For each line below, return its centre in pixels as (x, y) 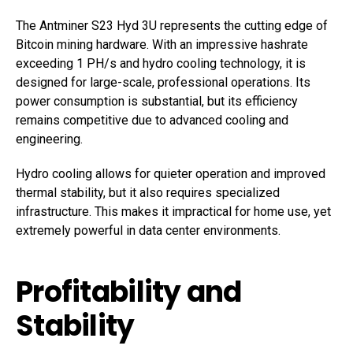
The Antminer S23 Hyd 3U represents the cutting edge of (172, 26)
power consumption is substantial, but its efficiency (157, 101)
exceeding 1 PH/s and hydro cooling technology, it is (161, 63)
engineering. (49, 139)
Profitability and (129, 292)
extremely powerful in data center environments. (148, 230)
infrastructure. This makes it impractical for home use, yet (173, 212)
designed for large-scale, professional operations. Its (163, 82)
